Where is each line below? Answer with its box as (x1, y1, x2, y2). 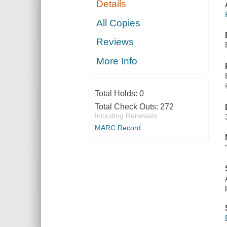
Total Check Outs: (94, 102, 160, 111)
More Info (96, 55, 138, 66)
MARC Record (94, 123, 141, 132)
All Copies (96, 17, 141, 28)
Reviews (96, 36, 134, 48)
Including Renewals (94, 111, 157, 120)
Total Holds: (94, 89, 139, 98)
